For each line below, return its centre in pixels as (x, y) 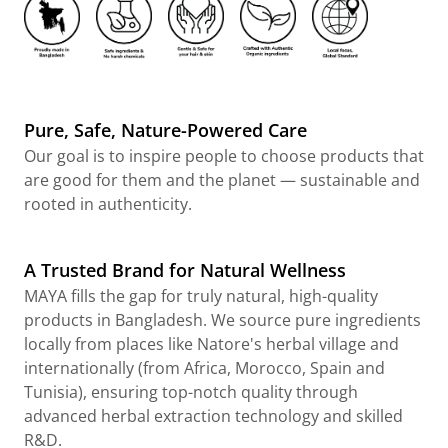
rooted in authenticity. (108, 203)
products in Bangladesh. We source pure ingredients (222, 319)
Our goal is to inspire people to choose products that (224, 155)
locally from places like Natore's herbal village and (211, 343)
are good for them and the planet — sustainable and (222, 179)
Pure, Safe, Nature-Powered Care (165, 129)
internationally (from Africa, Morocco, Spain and (204, 367)
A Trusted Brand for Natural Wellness (185, 269)
